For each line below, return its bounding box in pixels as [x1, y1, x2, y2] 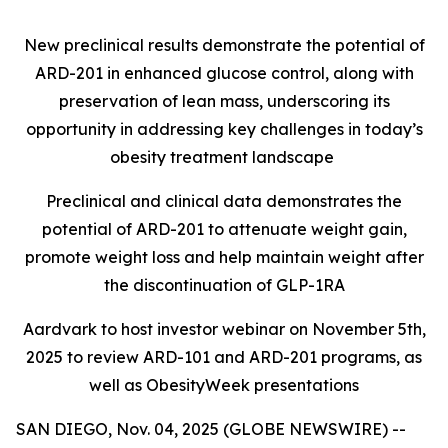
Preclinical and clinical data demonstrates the [46, 191, 402, 211]
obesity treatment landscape [110, 147, 338, 167]
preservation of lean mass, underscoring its [58, 91, 390, 111]
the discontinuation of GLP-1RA [103, 275, 345, 295]
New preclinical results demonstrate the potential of [23, 35, 425, 55]
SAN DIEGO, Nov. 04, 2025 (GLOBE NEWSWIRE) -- [16, 419, 406, 439]
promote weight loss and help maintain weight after [24, 247, 424, 267]
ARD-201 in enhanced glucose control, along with [34, 63, 414, 83]
